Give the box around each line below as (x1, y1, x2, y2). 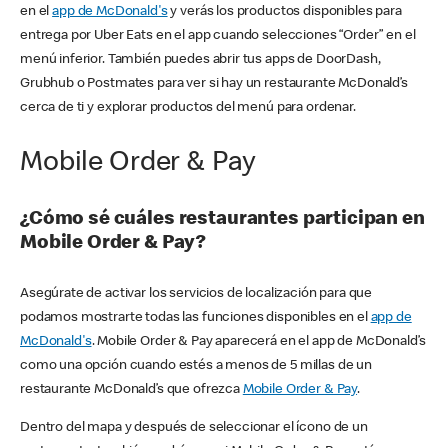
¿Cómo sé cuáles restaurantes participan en (20, 209, 425, 230)
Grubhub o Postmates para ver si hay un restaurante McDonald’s (20, 76, 408, 91)
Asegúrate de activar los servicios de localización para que (20, 287, 373, 302)
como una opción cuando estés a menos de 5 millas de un (20, 359, 372, 374)
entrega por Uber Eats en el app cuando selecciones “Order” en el (20, 28, 416, 43)
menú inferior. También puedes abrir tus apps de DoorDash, (20, 52, 381, 67)
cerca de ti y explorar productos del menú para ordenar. (20, 100, 359, 115)
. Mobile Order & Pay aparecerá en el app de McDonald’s (91, 335, 426, 350)
